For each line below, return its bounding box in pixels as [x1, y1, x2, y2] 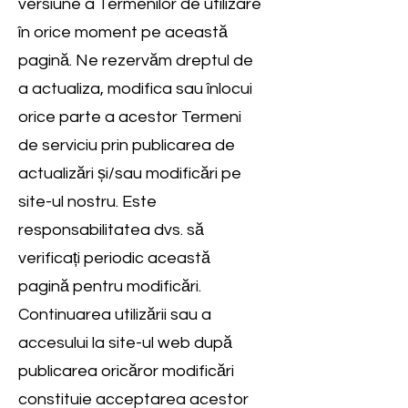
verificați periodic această [18, 250, 210, 267]
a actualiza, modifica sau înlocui [18, 80, 252, 97]
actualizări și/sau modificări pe [18, 165, 241, 182]
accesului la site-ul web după [18, 334, 232, 352]
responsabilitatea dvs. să [18, 221, 204, 239]
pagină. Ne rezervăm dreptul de [18, 52, 253, 69]
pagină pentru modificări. [18, 278, 201, 295]
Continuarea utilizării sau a [18, 306, 211, 323]
